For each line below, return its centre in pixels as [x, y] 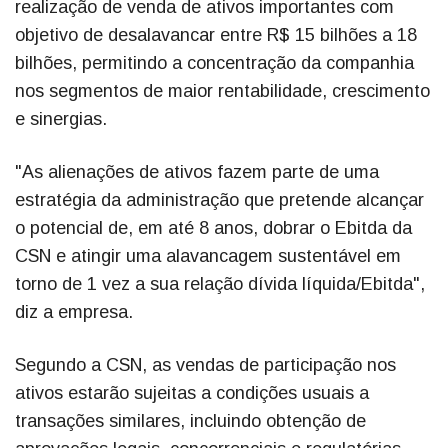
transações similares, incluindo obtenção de [190, 421]
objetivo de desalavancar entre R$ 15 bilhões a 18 [216, 35]
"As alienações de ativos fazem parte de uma [197, 172]
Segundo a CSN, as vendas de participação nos [205, 365]
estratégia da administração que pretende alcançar [219, 200]
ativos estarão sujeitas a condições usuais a [192, 393]
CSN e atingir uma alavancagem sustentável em [208, 256]
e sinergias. [61, 119]
